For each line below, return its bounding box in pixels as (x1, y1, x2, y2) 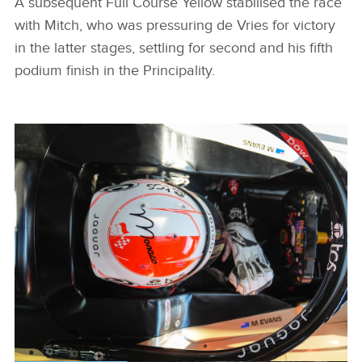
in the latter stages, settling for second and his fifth (15, 39, 333, 57)
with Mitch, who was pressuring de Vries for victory (15, 16, 335, 34)
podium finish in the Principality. (15, 61, 219, 79)
